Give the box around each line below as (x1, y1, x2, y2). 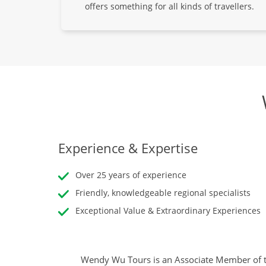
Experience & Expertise (58, 139, 198, 157)
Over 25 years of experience (75, 169, 186, 181)
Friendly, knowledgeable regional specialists (75, 187, 251, 199)
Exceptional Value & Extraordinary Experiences (75, 205, 261, 217)
